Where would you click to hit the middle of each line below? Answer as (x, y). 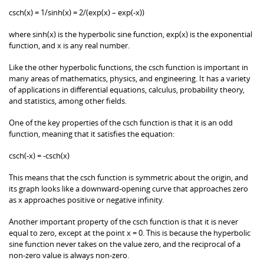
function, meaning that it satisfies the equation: (92, 133)
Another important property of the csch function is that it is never (123, 221)
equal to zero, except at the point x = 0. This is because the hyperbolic (130, 232)
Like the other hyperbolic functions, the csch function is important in (128, 67)
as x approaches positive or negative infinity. (86, 199)
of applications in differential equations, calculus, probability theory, (127, 89)
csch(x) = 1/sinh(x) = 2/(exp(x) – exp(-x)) (77, 12)
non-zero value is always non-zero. (69, 255)
